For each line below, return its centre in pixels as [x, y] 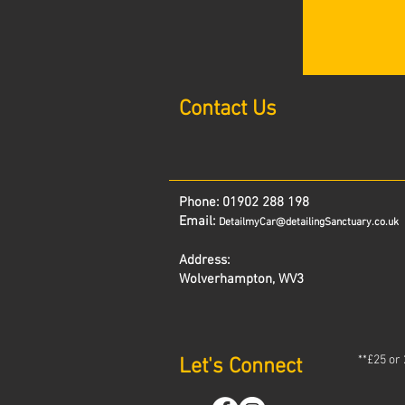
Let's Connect [240, 367]
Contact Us [228, 109]
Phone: [201, 202]
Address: [204, 260]
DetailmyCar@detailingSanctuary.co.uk [309, 222]
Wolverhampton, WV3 [241, 279]
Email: [199, 221]
